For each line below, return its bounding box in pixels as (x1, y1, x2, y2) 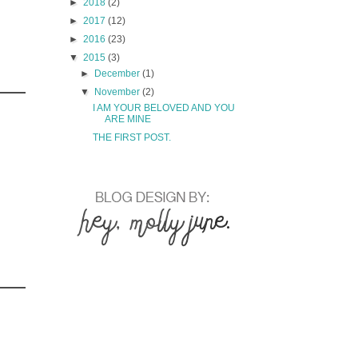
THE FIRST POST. (92, 131, 171, 143)
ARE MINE (104, 113, 151, 125)
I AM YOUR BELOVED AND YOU (92, 101, 235, 113)
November (94, 86, 143, 97)
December (94, 67, 143, 79)
